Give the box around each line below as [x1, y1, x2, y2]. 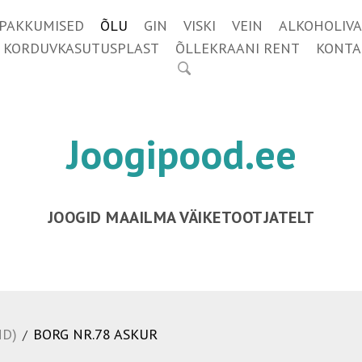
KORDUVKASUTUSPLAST [3, 39, 159, 57]
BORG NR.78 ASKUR [33, 325, 158, 343]
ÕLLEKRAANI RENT [175, 39, 300, 57]
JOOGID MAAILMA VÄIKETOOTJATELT [47, 207, 315, 228]
